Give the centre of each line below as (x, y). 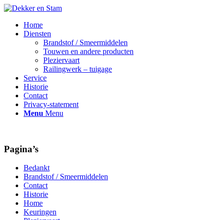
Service (35, 78)
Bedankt (37, 168)
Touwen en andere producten (88, 51)
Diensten (37, 34)
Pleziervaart (61, 60)
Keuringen (40, 212)
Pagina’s (21, 149)
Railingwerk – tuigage (78, 69)
